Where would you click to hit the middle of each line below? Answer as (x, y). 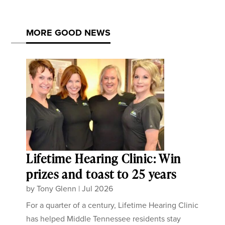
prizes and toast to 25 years (101, 174)
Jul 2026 (98, 188)
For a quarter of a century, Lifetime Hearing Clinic (113, 205)
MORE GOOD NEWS (69, 32)
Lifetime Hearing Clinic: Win (104, 158)
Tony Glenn (57, 188)
